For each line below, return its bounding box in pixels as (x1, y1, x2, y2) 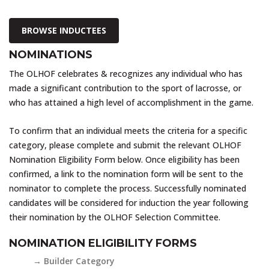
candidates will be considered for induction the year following (9, 196, 249, 208)
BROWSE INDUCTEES (22, 25, 106, 37)
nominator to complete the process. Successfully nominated (9, 182, 246, 194)
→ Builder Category (33, 255, 115, 267)
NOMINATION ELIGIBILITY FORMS (9, 237, 197, 250)
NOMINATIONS (9, 48, 92, 62)
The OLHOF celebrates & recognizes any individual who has (9, 68, 243, 80)
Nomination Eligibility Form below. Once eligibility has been (9, 153, 240, 165)
